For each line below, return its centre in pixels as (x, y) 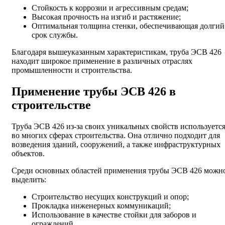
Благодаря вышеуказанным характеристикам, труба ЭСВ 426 (117, 52)
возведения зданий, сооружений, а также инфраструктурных (116, 144)
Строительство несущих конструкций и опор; (110, 196)
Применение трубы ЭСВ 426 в (94, 92)
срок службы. (55, 35)
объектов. (28, 153)
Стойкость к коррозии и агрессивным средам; (110, 8)
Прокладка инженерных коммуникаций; (101, 205)
